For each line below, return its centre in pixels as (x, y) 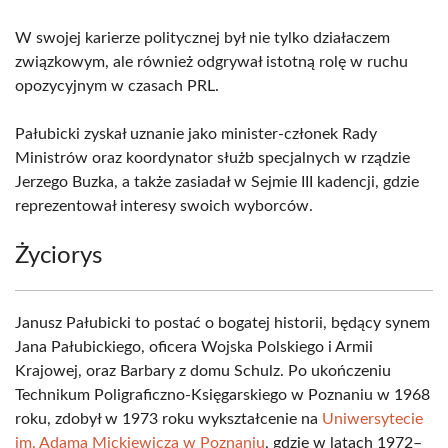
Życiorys (58, 256)
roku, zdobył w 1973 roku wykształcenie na (168, 419)
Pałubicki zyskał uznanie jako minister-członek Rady (196, 134)
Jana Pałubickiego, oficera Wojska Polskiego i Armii (194, 347)
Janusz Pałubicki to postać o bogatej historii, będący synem (222, 323)
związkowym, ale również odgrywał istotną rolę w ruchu (211, 62)
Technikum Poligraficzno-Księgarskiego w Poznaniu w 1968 (222, 395)
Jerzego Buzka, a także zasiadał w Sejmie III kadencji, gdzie (217, 182)
